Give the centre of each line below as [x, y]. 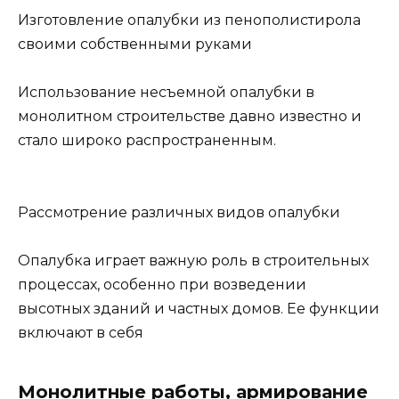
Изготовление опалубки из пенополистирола [189, 20]
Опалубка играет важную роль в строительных [193, 261]
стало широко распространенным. [147, 140]
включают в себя [81, 333]
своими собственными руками [135, 44]
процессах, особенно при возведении [162, 285]
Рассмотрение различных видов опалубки [179, 213]
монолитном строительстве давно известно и [190, 116]
